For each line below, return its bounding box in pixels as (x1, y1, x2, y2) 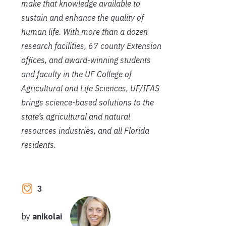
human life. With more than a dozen (21, 27, 148, 37)
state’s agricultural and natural (21, 111, 130, 122)
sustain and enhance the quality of (21, 13, 144, 23)
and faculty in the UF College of (21, 69, 132, 80)
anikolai (32, 211, 62, 221)
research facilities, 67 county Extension (21, 41, 161, 51)
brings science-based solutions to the (21, 97, 154, 108)
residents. (21, 140, 56, 150)
